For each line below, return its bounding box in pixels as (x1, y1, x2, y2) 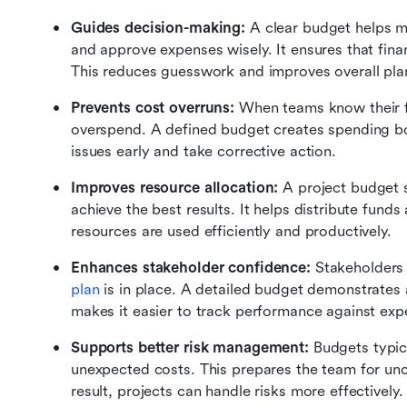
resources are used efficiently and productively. (71, 223, 392, 240)
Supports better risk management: (71, 339, 313, 356)
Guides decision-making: (71, 19, 250, 36)
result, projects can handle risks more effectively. (71, 382, 403, 400)
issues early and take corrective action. (71, 143, 336, 160)
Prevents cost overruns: (71, 99, 239, 116)
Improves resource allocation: (71, 179, 283, 196)
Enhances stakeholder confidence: (71, 259, 315, 276)
